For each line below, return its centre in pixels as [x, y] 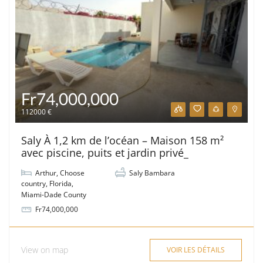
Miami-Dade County [54, 194]
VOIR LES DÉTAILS [196, 249]
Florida [60, 184]
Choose [72, 173]
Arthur [46, 173]
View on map [45, 250]
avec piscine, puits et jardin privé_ [105, 152]
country [33, 184]
